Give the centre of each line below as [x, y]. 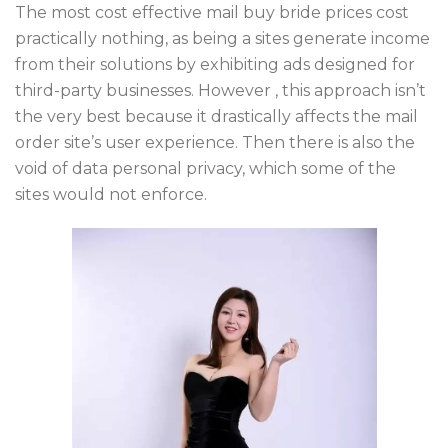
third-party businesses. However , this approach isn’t [220, 90]
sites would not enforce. [111, 194]
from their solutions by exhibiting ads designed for [215, 64]
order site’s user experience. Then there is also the [215, 142]
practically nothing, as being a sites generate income [222, 38]
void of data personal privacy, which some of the [205, 168]
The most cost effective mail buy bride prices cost [212, 12]
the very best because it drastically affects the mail [216, 116]
